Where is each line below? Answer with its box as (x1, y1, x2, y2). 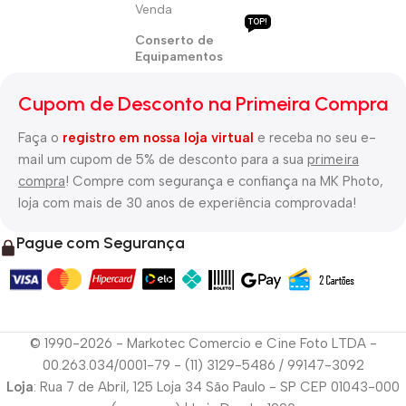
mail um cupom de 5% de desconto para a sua (18, 150, 307, 168)
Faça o (18, 129, 63, 146)
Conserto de (135, 32, 215, 48)
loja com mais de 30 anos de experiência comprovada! (18, 194, 356, 211)
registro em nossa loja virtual (63, 129, 254, 146)
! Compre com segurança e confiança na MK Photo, (65, 172, 383, 189)
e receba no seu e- (254, 129, 376, 146)
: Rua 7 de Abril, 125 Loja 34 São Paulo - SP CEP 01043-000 (34, 378, 400, 395)
